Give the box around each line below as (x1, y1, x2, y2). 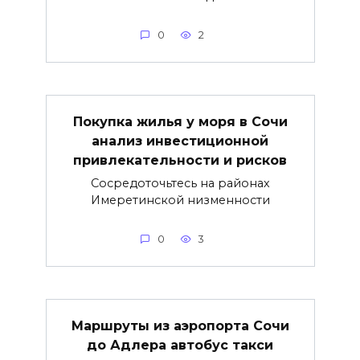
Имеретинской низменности (90, 192, 270, 207)
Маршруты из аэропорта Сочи (71, 317, 289, 333)
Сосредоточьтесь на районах (90, 175, 270, 190)
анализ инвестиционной (92, 133, 268, 149)
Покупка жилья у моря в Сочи (72, 113, 288, 129)
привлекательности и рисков (73, 152, 287, 168)
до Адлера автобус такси (87, 337, 273, 353)
